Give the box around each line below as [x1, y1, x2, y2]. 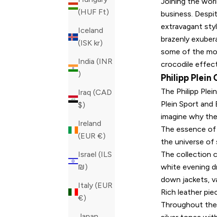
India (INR [78, 57, 112, 66]
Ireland [78, 119, 101, 128]
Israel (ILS [78, 150, 112, 159]
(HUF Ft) [98, 7, 109, 17]
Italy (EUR [78, 181, 112, 190]
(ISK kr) [94, 38, 103, 48]
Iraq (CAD [78, 88, 112, 97]
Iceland [78, 26, 103, 35]
